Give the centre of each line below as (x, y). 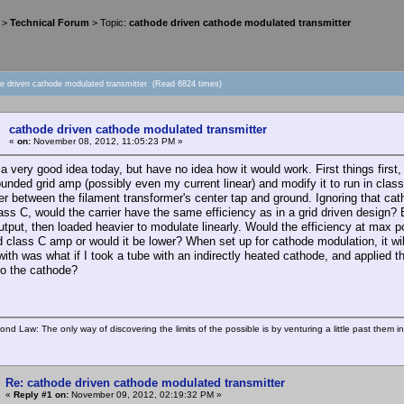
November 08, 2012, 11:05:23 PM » (107, 141)
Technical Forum (50, 23)
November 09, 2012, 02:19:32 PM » (145, 394)
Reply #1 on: (41, 394)
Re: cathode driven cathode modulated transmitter (145, 382)
